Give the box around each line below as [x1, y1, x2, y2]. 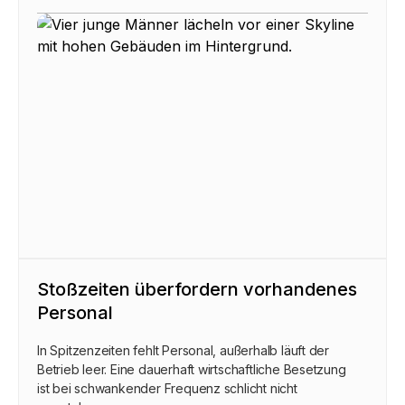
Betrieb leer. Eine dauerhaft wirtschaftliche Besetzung [37, 361, 346, 377]
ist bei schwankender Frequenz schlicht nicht [37, 380, 297, 396]
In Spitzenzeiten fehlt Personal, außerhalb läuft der [37, 342, 330, 358]
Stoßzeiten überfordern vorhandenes [37, 278, 357, 300]
